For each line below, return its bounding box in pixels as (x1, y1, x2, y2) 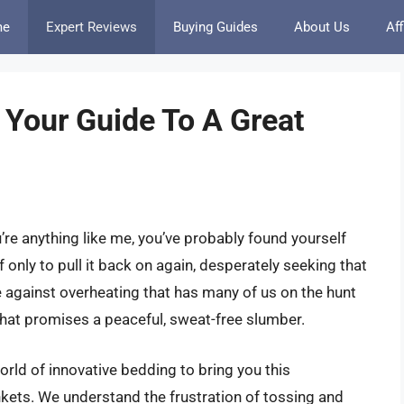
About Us (294, 19, 350, 35)
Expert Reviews (46, 19, 137, 35)
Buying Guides (173, 19, 258, 35)
